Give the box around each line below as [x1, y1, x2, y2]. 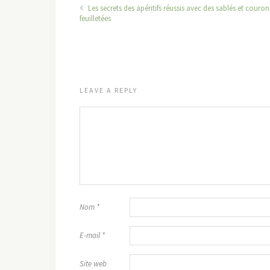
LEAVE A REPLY [80, 86, 137, 95]
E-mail [80, 230, 102, 240]
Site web [80, 259, 107, 269]
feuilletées [80, 13, 111, 24]
